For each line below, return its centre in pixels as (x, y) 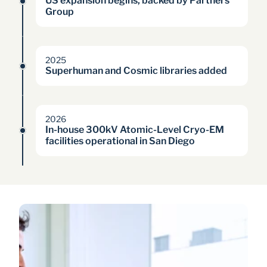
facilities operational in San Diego (120, 141)
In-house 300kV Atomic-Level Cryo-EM (135, 130)
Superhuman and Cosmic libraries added (136, 71)
